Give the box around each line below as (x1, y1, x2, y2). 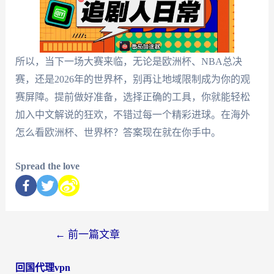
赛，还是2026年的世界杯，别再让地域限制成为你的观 (15, 74, 250, 85)
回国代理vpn (15, 262, 70, 273)
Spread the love (15, 160, 80, 171)
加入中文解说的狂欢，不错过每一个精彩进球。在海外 (15, 109, 250, 120)
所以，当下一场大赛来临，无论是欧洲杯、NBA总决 (15, 56, 242, 67)
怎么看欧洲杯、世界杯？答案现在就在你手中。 (15, 127, 221, 138)
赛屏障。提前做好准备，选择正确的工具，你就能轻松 (15, 92, 250, 103)
